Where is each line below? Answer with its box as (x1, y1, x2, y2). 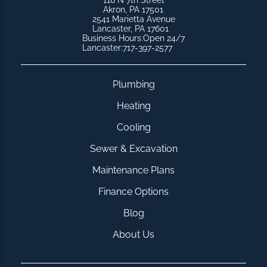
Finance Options (98, 186, 169, 198)
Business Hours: (82, 33, 143, 44)
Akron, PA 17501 (103, 5, 163, 15)
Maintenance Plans (92, 164, 175, 176)
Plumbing (112, 79, 155, 91)
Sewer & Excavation (89, 143, 178, 155)
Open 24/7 (143, 33, 185, 44)
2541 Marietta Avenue (92, 14, 175, 24)
